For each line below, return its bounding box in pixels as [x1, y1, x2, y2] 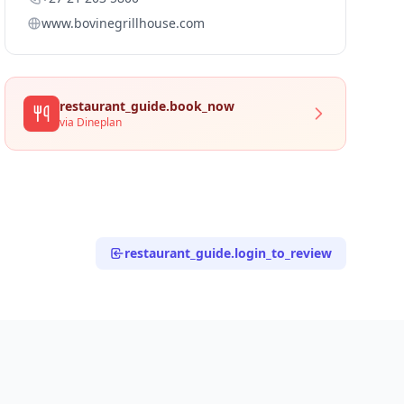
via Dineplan [60, 115, 123, 130]
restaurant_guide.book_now [60, 97, 235, 115]
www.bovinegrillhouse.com [41, 14, 206, 32]
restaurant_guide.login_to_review [124, 244, 332, 262]
